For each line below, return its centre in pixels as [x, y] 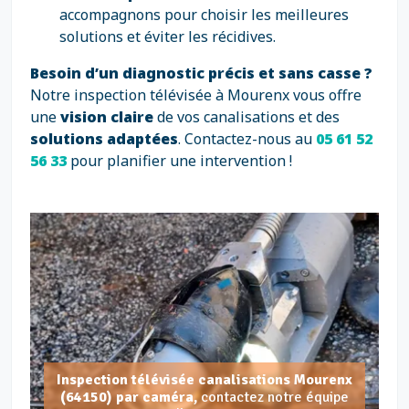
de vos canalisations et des [246, 117]
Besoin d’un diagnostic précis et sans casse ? [201, 73]
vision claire [107, 117]
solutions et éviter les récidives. [168, 37]
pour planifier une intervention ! [181, 161]
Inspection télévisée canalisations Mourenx [204, 380]
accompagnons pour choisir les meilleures [204, 15]
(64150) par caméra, [131, 397]
